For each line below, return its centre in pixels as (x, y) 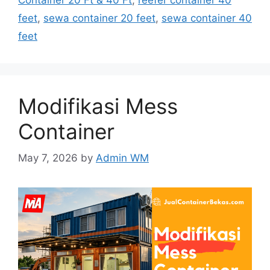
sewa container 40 (207, 18)
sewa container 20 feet (99, 18)
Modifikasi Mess (98, 106)
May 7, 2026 (48, 158)
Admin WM (122, 158)
